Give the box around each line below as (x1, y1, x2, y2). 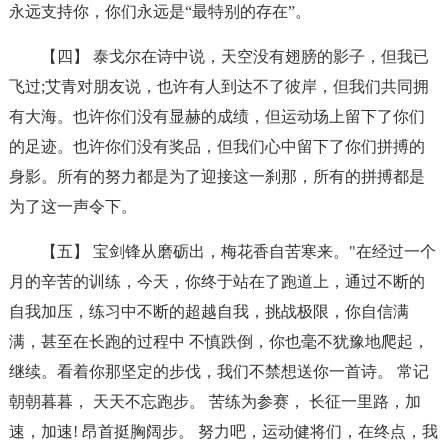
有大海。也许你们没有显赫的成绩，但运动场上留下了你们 (8, 108, 425, 125)
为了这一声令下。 (8, 198, 137, 215)
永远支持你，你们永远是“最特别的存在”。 (8, 3, 311, 20)
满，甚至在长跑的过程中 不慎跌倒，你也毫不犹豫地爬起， (8, 333, 429, 350)
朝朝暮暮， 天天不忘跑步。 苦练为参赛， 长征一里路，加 (8, 393, 421, 410)
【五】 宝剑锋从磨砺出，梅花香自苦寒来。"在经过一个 (40, 243, 436, 260)
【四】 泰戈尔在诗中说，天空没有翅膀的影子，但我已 (40, 48, 429, 65)
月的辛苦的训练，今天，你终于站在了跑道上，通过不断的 (8, 273, 425, 290)
